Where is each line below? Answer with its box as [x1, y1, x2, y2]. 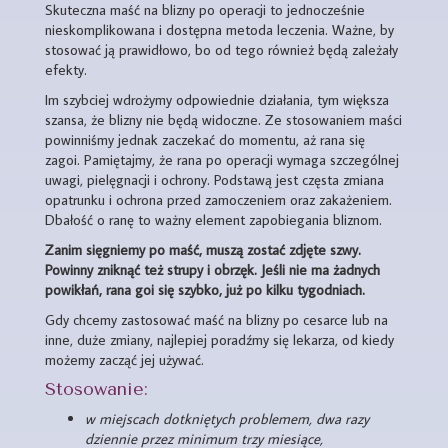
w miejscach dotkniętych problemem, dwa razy [85, 409, 369, 428]
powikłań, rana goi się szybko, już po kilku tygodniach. [45, 280, 365, 299]
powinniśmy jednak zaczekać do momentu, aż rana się [45, 130, 365, 149]
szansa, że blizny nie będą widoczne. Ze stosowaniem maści [45, 110, 402, 129]
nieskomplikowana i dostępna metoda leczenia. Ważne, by [45, 20, 394, 39]
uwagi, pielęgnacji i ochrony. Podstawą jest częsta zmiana [45, 170, 384, 189]
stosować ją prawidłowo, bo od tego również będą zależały [45, 40, 398, 59]
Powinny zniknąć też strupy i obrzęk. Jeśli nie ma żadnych [45, 260, 380, 279]
